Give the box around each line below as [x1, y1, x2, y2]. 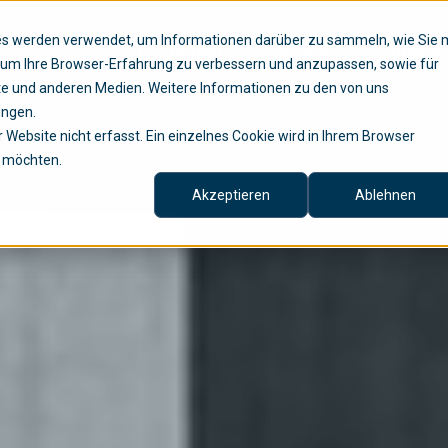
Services [261, 40, 339, 65]
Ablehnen [354, 187, 416, 204]
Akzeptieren [192, 187, 270, 204]
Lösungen [136, 40, 222, 65]
